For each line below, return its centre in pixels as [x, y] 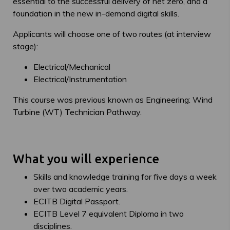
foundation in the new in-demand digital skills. [96, 13]
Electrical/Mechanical [72, 67]
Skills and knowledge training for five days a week [125, 177]
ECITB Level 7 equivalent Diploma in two [109, 214]
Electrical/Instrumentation [80, 79]
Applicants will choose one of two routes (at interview [112, 34]
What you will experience [86, 159]
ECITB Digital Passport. [77, 201]
